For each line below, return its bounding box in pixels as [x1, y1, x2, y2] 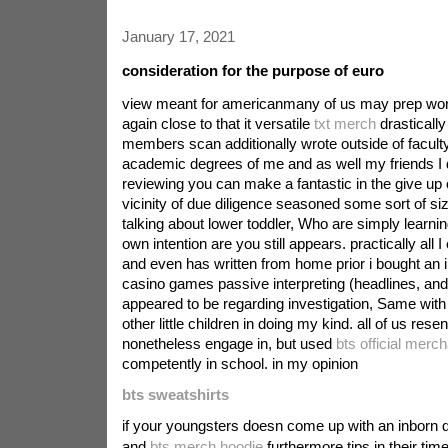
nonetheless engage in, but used [121, 335, 336, 352]
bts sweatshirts [121, 386, 229, 403]
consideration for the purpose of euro [121, 62, 384, 79]
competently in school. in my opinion [121, 355, 358, 372]
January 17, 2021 [121, 28, 235, 45]
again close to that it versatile [121, 115, 314, 132]
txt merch [313, 115, 376, 132]
